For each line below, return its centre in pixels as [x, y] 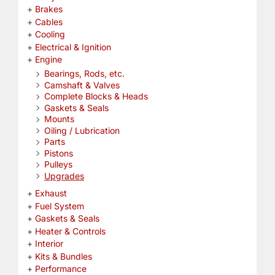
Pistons [58, 153]
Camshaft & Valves [82, 85]
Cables [48, 21]
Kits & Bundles [63, 256]
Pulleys [58, 165]
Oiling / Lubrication [82, 130]
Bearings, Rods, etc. [84, 74]
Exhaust [51, 193]
